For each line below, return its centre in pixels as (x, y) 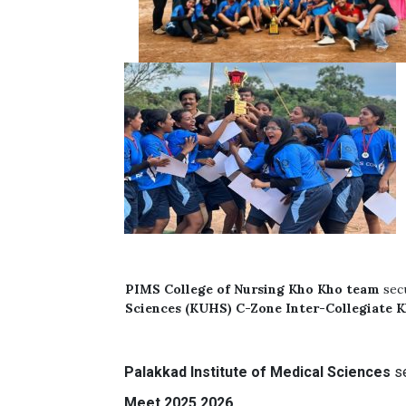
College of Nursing (225, 289)
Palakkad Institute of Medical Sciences (260, 372)
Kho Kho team (334, 289)
